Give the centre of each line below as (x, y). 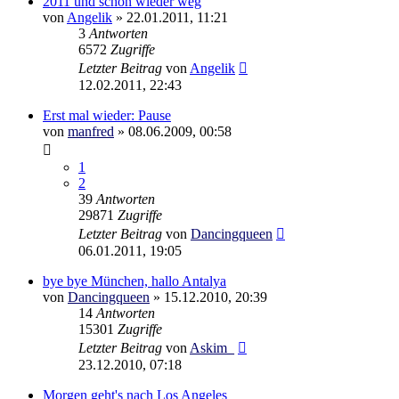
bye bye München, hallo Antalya (134, 281)
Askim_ (212, 347)
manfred (91, 131)
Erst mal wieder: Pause (107, 115)
